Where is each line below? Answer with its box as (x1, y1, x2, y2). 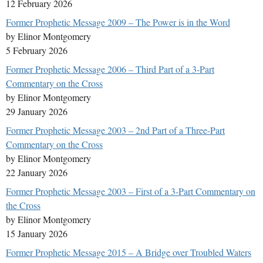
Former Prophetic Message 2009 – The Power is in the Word (6, 16, 230, 29)
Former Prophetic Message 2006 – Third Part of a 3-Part (6, 63, 214, 76)
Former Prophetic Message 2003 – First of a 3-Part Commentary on (6, 185, 255, 198)
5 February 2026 (6, 44, 68, 57)
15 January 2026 (6, 227, 68, 240)
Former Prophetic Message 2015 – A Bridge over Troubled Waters (6, 246, 251, 259)
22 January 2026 (6, 166, 68, 179)
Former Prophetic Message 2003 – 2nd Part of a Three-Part (6, 124, 225, 137)
